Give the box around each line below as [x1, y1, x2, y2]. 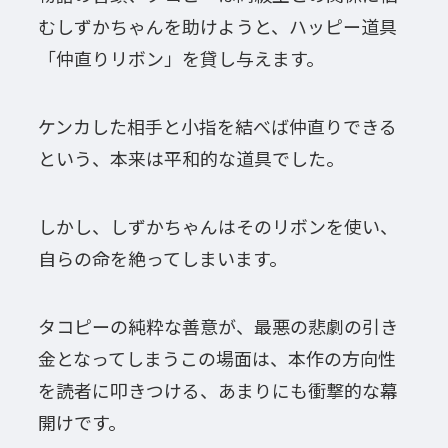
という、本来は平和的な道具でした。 [37, 144, 344, 171]
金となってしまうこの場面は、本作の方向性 [37, 344, 396, 371]
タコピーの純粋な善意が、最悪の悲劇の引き [37, 312, 398, 339]
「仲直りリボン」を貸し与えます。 [37, 45, 324, 72]
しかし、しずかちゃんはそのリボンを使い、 [37, 212, 398, 239]
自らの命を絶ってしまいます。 [37, 244, 287, 271]
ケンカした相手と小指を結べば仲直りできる [37, 112, 397, 139]
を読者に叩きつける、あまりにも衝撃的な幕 [37, 376, 398, 403]
